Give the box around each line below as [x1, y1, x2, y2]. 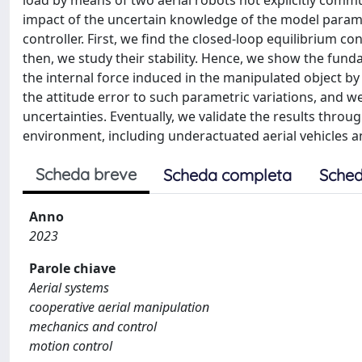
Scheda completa [163, 165, 292, 185]
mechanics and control [29, 318, 157, 335]
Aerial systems [29, 279, 109, 297]
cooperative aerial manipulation [29, 298, 209, 316]
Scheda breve [36, 164, 137, 184]
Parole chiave [29, 259, 116, 277]
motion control [29, 337, 112, 355]
